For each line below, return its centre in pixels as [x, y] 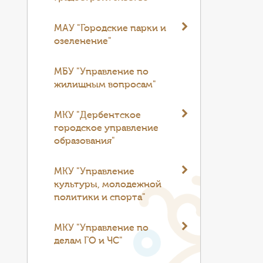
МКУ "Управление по [102, 228]
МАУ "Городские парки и [110, 28]
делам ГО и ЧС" [89, 241]
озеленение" [83, 41]
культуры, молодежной [108, 184]
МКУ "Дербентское [98, 115]
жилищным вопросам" [105, 85]
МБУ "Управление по [102, 72]
